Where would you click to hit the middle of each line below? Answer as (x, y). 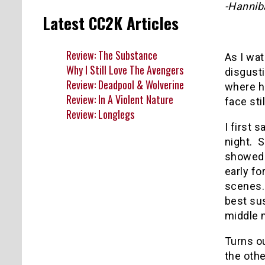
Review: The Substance (112, 55)
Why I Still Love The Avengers (125, 70)
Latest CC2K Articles (111, 23)
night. (238, 141)
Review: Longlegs (100, 114)
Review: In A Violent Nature (120, 99)
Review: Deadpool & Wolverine (125, 84)
